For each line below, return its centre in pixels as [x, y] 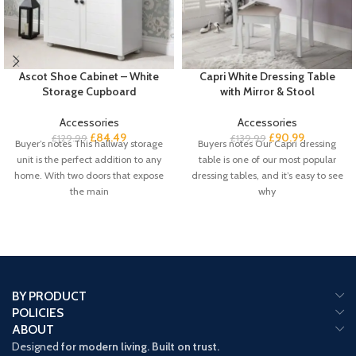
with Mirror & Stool [267, 91]
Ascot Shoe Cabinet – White [89, 76]
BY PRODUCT [49, 296]
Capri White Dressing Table [267, 76]
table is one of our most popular [267, 159]
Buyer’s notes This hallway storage [89, 143]
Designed [35, 346]
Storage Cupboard [89, 91]
